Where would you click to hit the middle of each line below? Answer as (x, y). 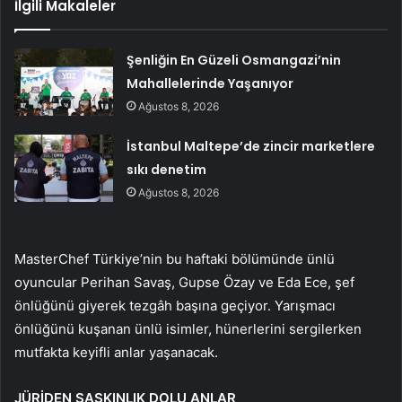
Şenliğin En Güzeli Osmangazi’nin (234, 61)
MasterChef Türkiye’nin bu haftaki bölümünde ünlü (175, 259)
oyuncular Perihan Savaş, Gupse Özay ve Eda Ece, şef (184, 283)
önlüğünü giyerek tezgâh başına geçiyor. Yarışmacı (175, 306)
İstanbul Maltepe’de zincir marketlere (251, 147)
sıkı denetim (167, 170)
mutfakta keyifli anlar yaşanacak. (116, 353)
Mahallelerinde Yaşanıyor (210, 84)
